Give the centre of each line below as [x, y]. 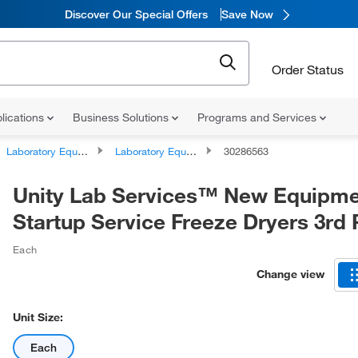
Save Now [247, 14]
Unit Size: [38, 317]
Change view [290, 274]
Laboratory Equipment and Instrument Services [42, 151]
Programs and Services [259, 117]
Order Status [308, 69]
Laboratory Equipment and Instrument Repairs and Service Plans [151, 151]
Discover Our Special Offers [136, 14]
